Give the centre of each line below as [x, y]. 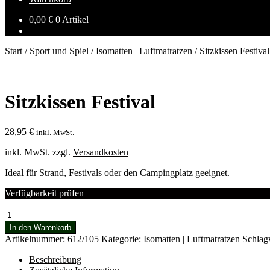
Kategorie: [122, 239]
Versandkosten [101, 152]
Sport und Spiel [59, 51]
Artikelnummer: [36, 239]
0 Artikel [72, 20]
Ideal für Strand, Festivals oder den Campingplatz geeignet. [117, 172]
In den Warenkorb [40, 227]
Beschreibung [55, 259]
